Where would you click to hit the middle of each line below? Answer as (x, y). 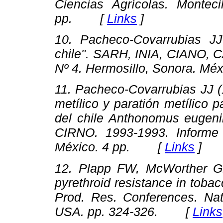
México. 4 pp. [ (110, 147)
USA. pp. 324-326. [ (124, 211)
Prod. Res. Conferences (125, 197)
